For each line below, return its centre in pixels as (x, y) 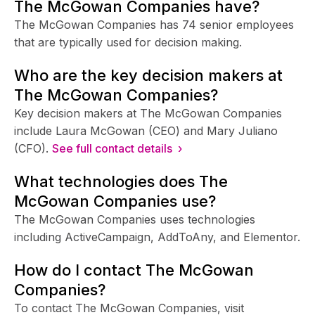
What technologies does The (121, 181)
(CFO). (31, 148)
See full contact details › (117, 148)
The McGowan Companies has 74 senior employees (154, 24)
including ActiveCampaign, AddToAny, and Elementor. (157, 237)
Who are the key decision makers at (148, 75)
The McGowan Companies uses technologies (135, 219)
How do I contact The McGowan (134, 270)
